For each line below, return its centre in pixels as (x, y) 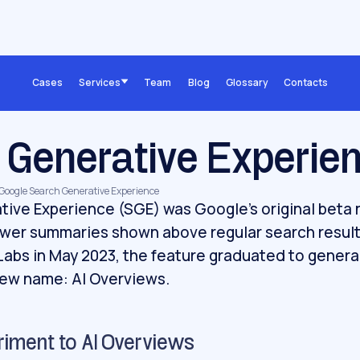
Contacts (305, 82)
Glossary (246, 82)
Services (100, 82)
